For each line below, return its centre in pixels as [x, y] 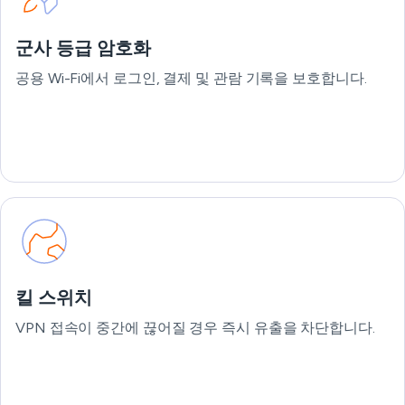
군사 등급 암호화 [83, 48]
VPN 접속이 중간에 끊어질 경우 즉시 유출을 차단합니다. [195, 328]
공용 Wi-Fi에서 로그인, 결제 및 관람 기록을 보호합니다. [191, 78]
